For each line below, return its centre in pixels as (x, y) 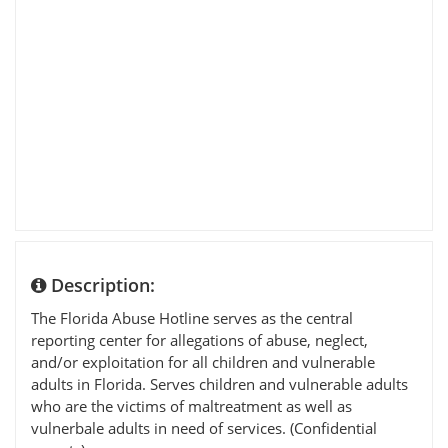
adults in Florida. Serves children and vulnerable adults (219, 383)
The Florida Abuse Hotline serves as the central (192, 317)
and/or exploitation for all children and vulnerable (203, 361)
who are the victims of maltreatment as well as (191, 405)
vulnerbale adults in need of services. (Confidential (204, 427)
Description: (100, 284)
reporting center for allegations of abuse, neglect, (199, 339)
